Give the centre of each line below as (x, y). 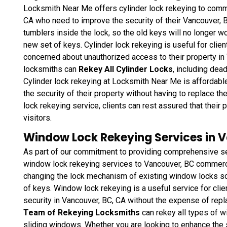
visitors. (37, 118)
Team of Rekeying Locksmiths (83, 212)
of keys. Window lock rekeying (77, 188)
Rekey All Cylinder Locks (126, 69)
